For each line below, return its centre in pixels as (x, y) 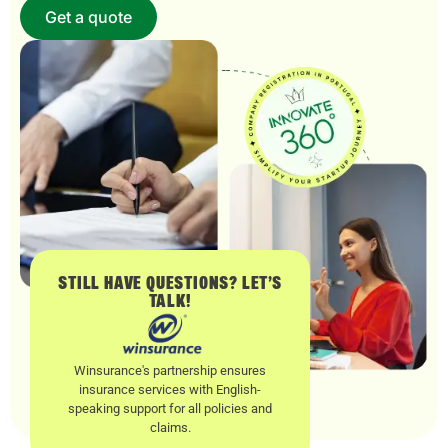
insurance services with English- (170, 389)
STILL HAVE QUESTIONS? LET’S (170, 283)
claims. (170, 427)
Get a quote (88, 16)
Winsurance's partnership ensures (170, 370)
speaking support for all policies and (170, 408)
